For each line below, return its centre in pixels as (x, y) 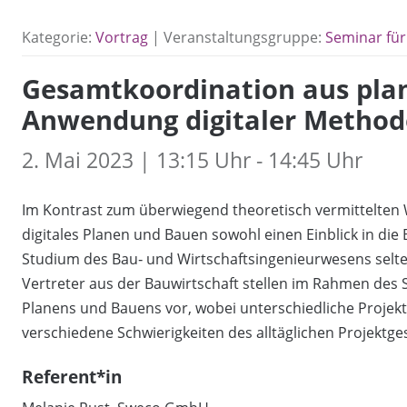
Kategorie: (59, 38)
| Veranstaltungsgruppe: (237, 38)
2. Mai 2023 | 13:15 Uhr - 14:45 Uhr (192, 159)
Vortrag (122, 38)
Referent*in (72, 377)
